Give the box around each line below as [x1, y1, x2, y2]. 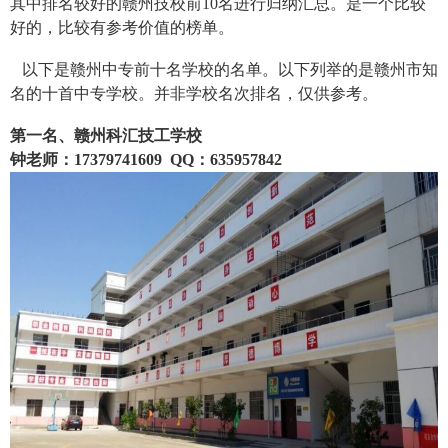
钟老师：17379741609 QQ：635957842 [10, 150, 282, 168]
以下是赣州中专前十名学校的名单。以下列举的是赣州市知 [10, 60, 438, 78]
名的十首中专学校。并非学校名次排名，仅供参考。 [10, 84, 378, 102]
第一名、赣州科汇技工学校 [10, 126, 202, 144]
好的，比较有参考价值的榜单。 [10, 18, 234, 36]
